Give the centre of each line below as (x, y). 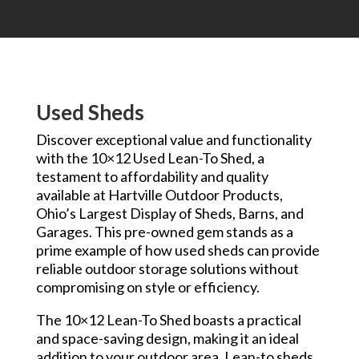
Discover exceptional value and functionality (173, 139)
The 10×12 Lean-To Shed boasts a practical (168, 319)
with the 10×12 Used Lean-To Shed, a (150, 157)
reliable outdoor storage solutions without (167, 268)
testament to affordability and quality (152, 176)
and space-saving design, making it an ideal (167, 338)
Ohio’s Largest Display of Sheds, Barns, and (169, 213)
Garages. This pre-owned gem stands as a (164, 231)
